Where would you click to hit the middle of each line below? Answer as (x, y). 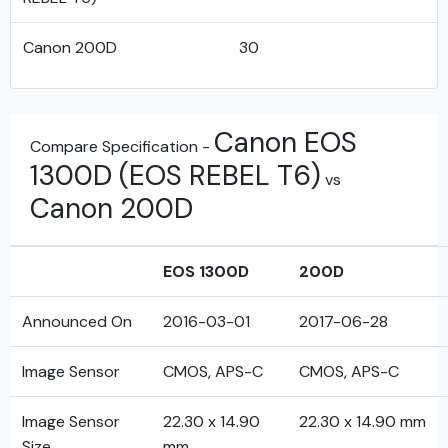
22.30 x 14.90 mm (362, 421)
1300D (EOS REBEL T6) (175, 175)
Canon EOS (285, 142)
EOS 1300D (206, 271)
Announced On (77, 321)
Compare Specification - (122, 146)
